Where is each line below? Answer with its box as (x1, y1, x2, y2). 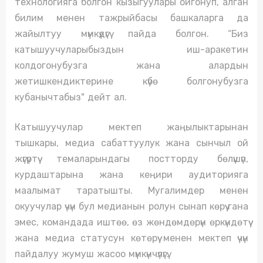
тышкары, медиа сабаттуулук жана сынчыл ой (15, 137, 248, 149)
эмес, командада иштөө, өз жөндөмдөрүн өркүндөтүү (15, 217, 248, 228)
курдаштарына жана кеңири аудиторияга (15, 169, 248, 181)
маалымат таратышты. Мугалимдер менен (15, 185, 248, 197)
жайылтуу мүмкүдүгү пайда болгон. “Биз (15, 28, 248, 40)
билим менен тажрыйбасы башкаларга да (15, 12, 248, 24)
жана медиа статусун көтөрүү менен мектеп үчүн (15, 232, 248, 244)
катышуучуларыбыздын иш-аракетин (15, 44, 248, 56)
